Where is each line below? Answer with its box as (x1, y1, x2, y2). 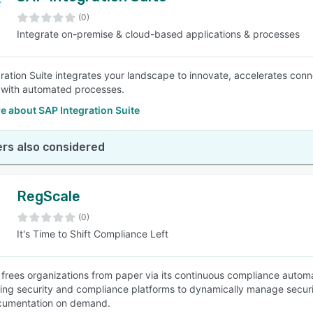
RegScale (17, 188, 80, 205)
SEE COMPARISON (112, 64, 194, 75)
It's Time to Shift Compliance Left (17, 228, 168, 240)
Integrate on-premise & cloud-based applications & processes (17, 28, 300, 40)
